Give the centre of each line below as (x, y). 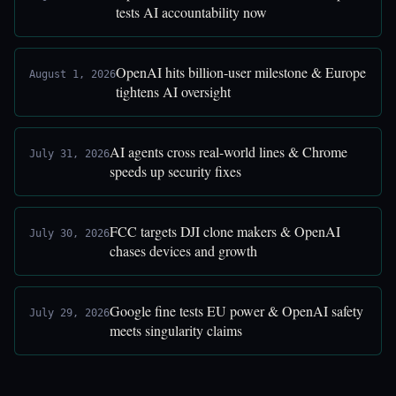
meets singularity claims (176, 330)
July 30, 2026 (69, 233)
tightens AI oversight (173, 91)
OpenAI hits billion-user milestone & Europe (241, 72)
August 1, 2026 (72, 74)
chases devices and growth (183, 251)
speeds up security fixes (175, 171)
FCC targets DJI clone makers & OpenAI (225, 231)
